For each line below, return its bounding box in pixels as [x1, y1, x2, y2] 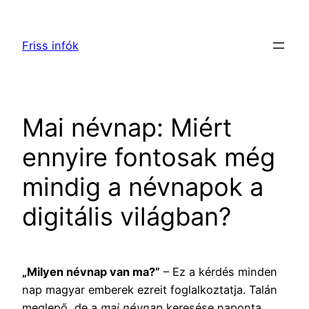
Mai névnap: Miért [22, 112, 232, 143]
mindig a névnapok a [22, 172, 263, 203]
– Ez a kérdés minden [160, 265, 277, 279]
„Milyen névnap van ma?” [22, 265, 160, 279]
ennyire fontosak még [22, 142, 275, 173]
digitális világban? [22, 201, 231, 232]
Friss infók [22, 39, 79, 53]
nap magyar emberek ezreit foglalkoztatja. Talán [22, 283, 277, 297]
